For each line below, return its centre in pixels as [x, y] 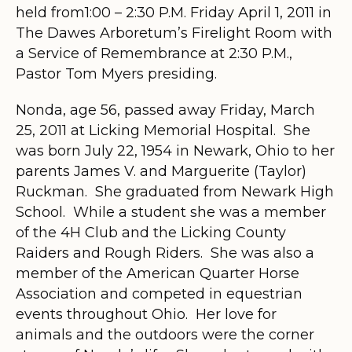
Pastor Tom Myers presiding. [116, 73]
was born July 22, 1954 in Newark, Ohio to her [175, 150]
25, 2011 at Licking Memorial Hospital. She [163, 130]
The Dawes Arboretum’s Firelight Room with [174, 33]
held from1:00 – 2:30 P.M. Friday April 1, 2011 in [174, 12]
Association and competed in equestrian [159, 293]
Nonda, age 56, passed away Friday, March [165, 110]
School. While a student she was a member [171, 212]
